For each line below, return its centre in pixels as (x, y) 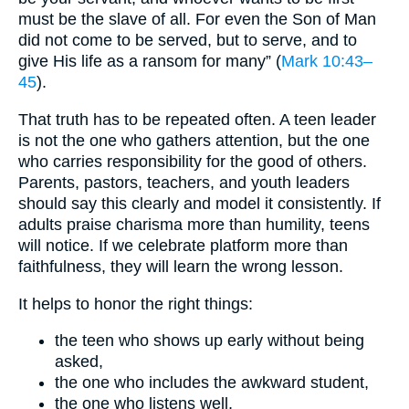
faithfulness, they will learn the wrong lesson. (181, 266)
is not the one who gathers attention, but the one (194, 140)
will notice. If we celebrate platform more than (183, 245)
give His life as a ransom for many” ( (150, 62)
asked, (79, 362)
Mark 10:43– (327, 62)
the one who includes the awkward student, (212, 383)
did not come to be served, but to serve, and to (188, 41)
